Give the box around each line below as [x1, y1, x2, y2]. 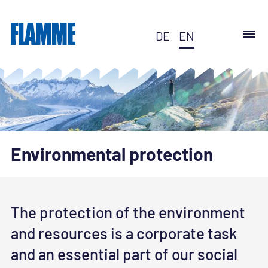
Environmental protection [11, 143, 213, 165]
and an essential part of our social [11, 244, 237, 263]
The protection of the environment [11, 202, 245, 221]
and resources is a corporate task [11, 223, 237, 242]
